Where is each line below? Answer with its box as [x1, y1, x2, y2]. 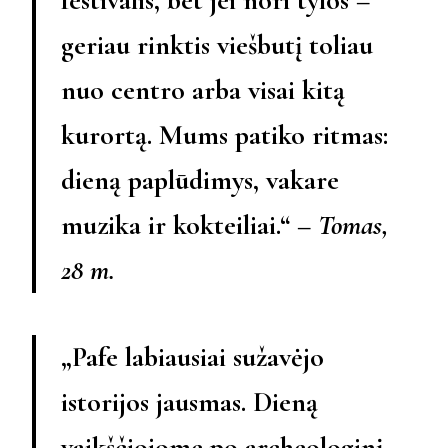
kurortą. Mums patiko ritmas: [61, 117, 388, 152]
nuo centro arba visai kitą [61, 72, 345, 107]
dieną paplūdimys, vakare [61, 162, 339, 197]
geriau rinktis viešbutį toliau [61, 27, 373, 62]
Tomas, [318, 207, 389, 242]
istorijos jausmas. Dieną [61, 384, 318, 419]
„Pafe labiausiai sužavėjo [61, 339, 324, 374]
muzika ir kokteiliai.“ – [61, 207, 318, 242]
